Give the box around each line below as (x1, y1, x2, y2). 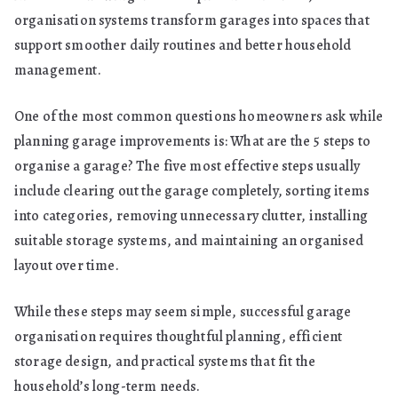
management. (14, 60, 101, 80)
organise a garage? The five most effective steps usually (14, 156, 360, 176)
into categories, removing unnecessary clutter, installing (14, 206, 369, 226)
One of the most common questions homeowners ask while (14, 107, 384, 126)
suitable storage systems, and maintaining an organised (14, 231, 364, 251)
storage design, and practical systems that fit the (14, 352, 316, 371)
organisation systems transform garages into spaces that (14, 11, 370, 30)
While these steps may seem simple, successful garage (14, 302, 352, 322)
